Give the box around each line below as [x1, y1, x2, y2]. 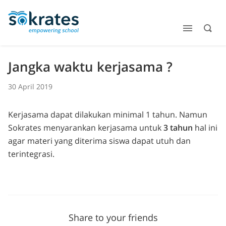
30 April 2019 [8, 81, 52, 91]
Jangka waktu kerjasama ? [8, 58, 173, 76]
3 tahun [163, 122, 193, 133]
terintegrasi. [8, 148, 54, 159]
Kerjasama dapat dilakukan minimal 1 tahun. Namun [8, 108, 207, 120]
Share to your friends [68, 211, 158, 223]
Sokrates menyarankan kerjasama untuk [8, 122, 163, 133]
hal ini [193, 122, 217, 133]
